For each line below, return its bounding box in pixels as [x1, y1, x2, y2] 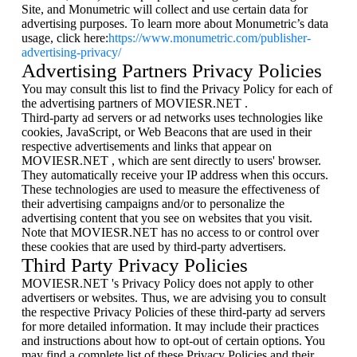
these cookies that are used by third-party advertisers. [22, 240, 286, 253]
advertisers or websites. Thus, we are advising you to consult [22, 291, 326, 304]
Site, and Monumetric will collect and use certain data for [22, 2, 308, 16]
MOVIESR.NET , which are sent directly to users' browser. [22, 154, 321, 167]
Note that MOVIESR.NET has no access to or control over [22, 226, 319, 239]
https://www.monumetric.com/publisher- [108, 31, 311, 45]
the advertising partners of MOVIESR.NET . [22, 96, 248, 110]
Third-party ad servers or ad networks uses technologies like [22, 111, 323, 124]
